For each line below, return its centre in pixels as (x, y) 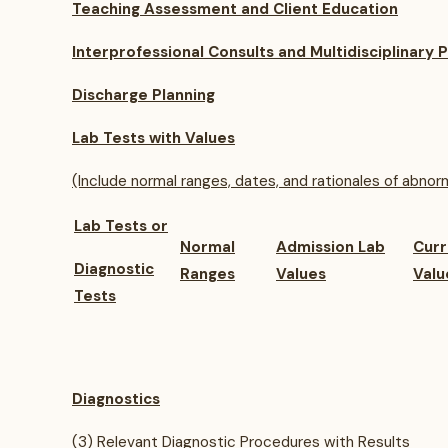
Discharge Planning (143, 95)
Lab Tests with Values (153, 138)
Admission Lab (330, 247)
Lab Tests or (121, 226)
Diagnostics (116, 399)
